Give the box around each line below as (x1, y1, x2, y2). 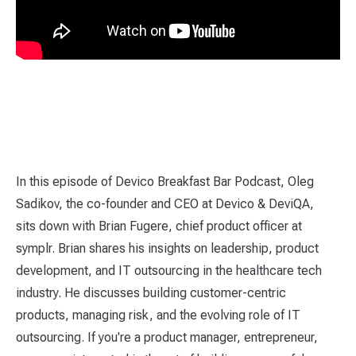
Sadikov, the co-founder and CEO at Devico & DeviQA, (16, 196, 314, 211)
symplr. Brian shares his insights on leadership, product (16, 241, 319, 256)
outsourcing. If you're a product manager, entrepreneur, (16, 330, 318, 345)
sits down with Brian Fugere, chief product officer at (16, 219, 302, 234)
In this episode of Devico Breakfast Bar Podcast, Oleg (16, 174, 314, 189)
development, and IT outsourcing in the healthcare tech (16, 263, 322, 278)
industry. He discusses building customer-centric (16, 285, 286, 300)
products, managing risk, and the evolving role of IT (16, 308, 300, 323)
